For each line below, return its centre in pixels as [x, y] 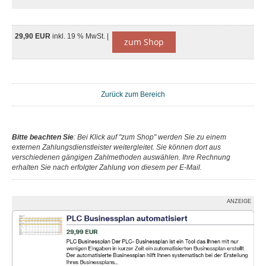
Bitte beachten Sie [43, 137]
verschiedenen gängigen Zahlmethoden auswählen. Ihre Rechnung [121, 157]
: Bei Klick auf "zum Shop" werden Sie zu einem [150, 137]
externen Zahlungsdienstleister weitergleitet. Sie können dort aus [116, 147]
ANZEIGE [239, 201]
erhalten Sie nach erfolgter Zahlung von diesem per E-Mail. [107, 167]
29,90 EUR [34, 36]
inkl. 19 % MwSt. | [81, 36]
